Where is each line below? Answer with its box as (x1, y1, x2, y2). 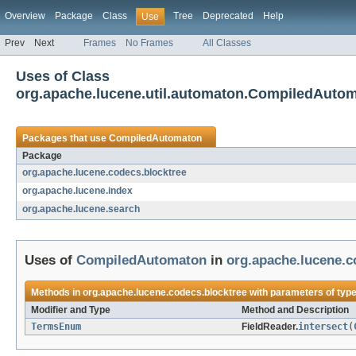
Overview (5, 10, 45, 21)
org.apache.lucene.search (22, 203, 140, 215)
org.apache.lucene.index (22, 185, 133, 197)
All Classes (203, 37, 251, 49)
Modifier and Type (31, 304, 110, 316)
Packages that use (22, 133, 109, 145)
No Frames (126, 37, 173, 49)
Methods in (31, 287, 83, 299)
